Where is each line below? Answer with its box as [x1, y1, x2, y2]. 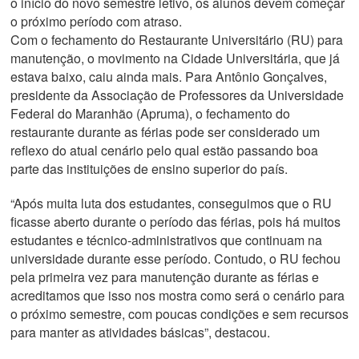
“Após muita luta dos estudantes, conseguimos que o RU [10, 194, 332, 212]
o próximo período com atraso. [10, 12, 182, 30]
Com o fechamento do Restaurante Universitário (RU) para [10, 30, 343, 49]
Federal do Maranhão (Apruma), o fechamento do [10, 104, 290, 123]
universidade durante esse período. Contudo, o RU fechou [10, 249, 341, 268]
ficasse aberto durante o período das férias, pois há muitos [10, 212, 341, 231]
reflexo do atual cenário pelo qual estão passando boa [10, 141, 318, 159]
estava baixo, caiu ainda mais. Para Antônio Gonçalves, [10, 67, 327, 86]
